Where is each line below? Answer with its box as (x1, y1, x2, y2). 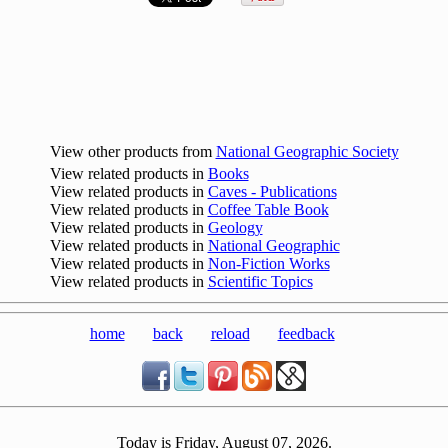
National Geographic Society (215, 143, 399, 160)
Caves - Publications (207, 183, 337, 200)
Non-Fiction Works (207, 255, 330, 272)
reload (210, 325, 250, 342)
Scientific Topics (207, 273, 313, 290)
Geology (207, 219, 263, 236)
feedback (277, 325, 335, 342)
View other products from (49, 143, 216, 160)
